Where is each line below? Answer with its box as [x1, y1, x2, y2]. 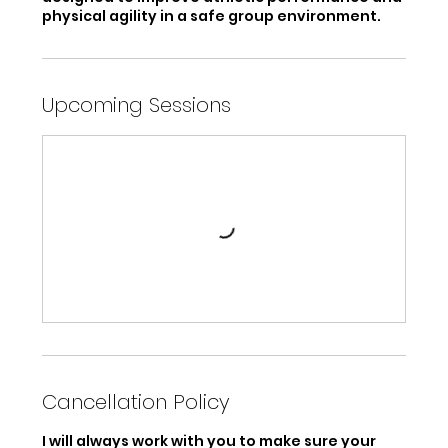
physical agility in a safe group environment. [42, 6, 382, 27]
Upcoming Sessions [42, 91, 232, 120]
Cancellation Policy [42, 388, 231, 417]
